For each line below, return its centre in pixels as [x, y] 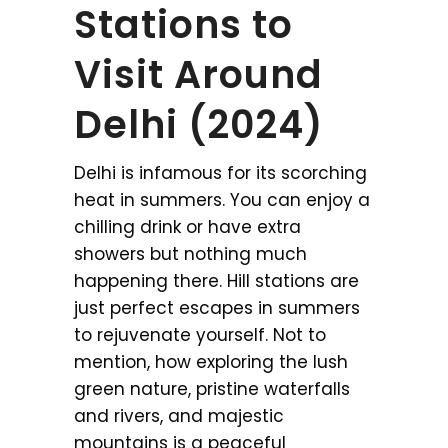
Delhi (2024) [199, 124]
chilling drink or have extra [187, 226]
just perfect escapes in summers [217, 307]
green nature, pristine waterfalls [212, 388]
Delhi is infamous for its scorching [220, 172]
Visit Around [198, 74]
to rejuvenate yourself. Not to [200, 334]
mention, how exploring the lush [211, 361]
